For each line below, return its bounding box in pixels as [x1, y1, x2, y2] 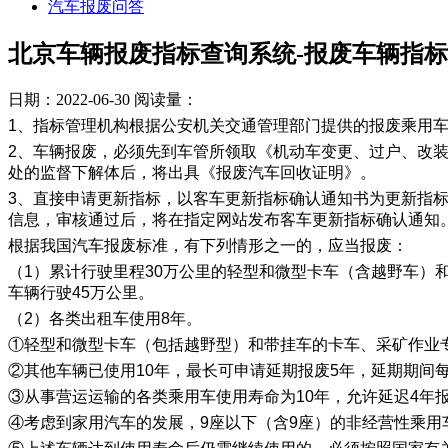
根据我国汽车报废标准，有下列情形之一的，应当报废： [8, 237, 408, 255]
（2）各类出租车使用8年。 [8, 310, 202, 328]
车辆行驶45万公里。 [8, 284, 154, 302]
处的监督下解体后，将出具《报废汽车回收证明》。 [8, 164, 376, 182]
